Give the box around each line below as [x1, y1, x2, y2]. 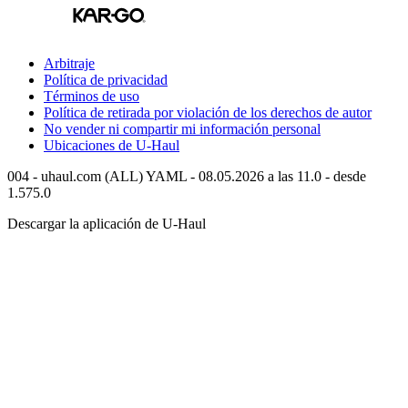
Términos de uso [44, 87, 139, 104]
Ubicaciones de [44, 137, 136, 153]
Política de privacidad [44, 71, 168, 87]
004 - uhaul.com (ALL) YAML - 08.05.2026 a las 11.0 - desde [7, 168, 366, 184]
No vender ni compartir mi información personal [44, 120, 321, 137]
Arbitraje [44, 55, 95, 71]
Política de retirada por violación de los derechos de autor [44, 104, 372, 120]
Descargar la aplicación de [7, 215, 162, 231]
